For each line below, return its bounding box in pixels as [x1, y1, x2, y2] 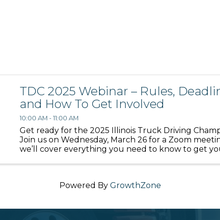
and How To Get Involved [19, 97, 165, 111]
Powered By [59, 181, 110, 191]
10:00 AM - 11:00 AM [19, 114, 79, 122]
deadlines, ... [19, 163, 65, 172]
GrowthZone [110, 181, 161, 191]
